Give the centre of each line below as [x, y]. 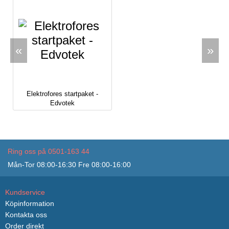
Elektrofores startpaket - [62, 94]
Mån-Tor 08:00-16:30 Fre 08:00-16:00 [69, 164]
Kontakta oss [26, 214]
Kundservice [25, 192]
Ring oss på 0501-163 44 [49, 151]
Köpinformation [30, 203]
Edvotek [62, 103]
